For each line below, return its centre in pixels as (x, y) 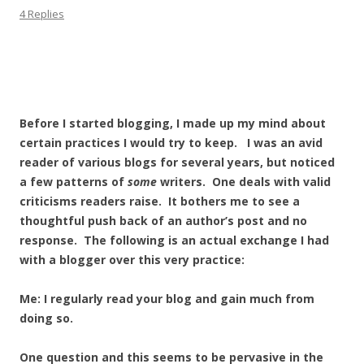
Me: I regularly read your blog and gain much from (167, 299)
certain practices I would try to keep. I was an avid (171, 143)
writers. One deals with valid (244, 182)
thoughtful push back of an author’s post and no (163, 221)
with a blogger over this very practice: (132, 260)
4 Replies (42, 14)
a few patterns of (74, 182)
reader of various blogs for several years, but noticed (177, 162)
